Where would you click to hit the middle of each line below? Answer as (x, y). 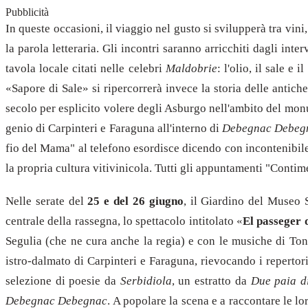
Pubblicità (27, 12)
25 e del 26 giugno (135, 201)
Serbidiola (146, 280)
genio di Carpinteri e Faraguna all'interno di (114, 128)
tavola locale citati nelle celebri (86, 68)
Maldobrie (191, 68)
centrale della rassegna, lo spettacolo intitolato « (124, 221)
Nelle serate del (47, 201)
